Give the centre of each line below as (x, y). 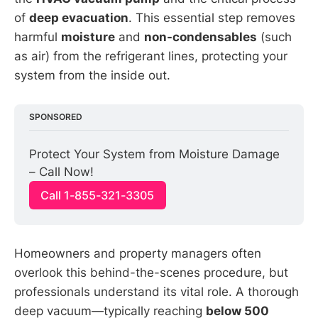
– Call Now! (62, 172)
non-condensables (201, 37)
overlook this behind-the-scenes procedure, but (151, 272)
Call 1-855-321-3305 (98, 196)
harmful (38, 37)
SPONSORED (56, 117)
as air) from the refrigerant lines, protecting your (151, 56)
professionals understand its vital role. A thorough (157, 291)
